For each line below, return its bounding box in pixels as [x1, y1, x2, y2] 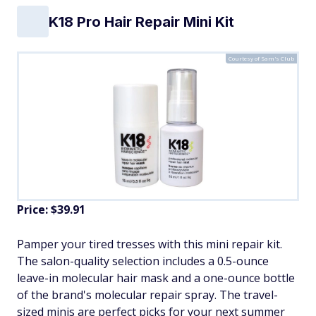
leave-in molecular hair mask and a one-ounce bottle [17, 270, 295, 286]
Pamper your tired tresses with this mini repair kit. [17, 236, 282, 253]
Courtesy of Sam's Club [229, 54, 294, 63]
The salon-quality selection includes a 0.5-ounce [17, 253, 269, 269]
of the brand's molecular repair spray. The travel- [17, 287, 278, 303]
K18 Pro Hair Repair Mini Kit [49, 13, 234, 30]
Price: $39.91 [17, 202, 85, 218]
